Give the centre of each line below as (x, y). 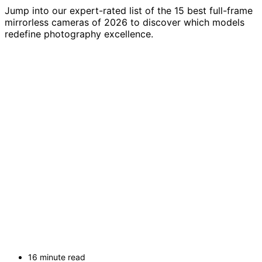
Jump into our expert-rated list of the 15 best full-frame (129, 11)
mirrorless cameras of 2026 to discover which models (125, 23)
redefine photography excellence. (79, 34)
